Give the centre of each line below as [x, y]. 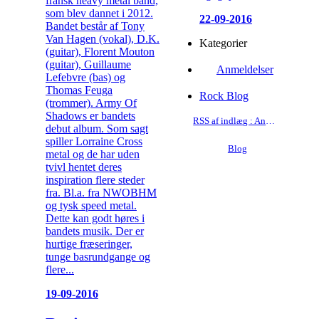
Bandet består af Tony [95, 26]
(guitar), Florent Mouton [100, 51]
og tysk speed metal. [91, 205]
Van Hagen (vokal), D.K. [103, 38]
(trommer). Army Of [91, 103]
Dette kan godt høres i [95, 218]
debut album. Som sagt [97, 128]
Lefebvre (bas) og [85, 77]
